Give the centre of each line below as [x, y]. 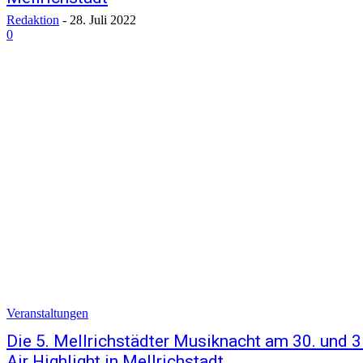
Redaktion [33, 20]
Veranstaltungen [47, 314]
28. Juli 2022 [103, 20]
